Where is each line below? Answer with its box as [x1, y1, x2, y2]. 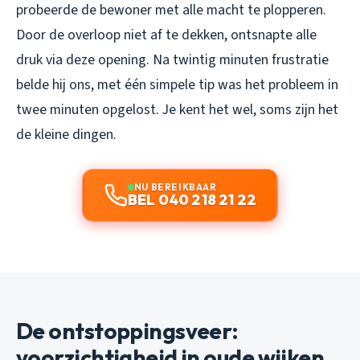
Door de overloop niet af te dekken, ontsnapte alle [16, 25, 317, 46]
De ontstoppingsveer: [16, 317, 239, 346]
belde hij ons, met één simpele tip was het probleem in [16, 75, 338, 96]
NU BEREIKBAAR [133, 181, 217, 194]
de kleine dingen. [16, 125, 117, 145]
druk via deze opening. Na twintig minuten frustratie [16, 50, 329, 71]
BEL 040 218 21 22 [127, 190, 257, 210]
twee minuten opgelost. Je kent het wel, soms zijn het [16, 100, 338, 121]
